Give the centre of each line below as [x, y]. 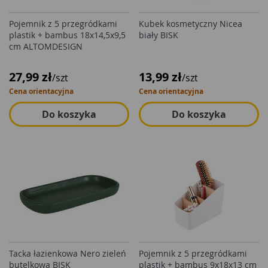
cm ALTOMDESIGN [46, 46]
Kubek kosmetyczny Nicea [191, 24]
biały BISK [159, 35]
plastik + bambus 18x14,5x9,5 [67, 35]
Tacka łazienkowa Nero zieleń [68, 253]
